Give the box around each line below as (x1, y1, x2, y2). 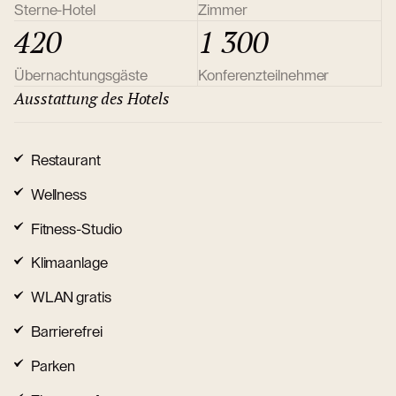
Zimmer (198, 2, 247, 18)
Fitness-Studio (30, 221, 122, 237)
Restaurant (30, 153, 101, 169)
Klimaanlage (30, 255, 108, 271)
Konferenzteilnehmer (198, 67, 330, 83)
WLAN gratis (30, 290, 111, 306)
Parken (30, 358, 76, 374)
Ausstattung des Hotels (14, 87, 171, 109)
